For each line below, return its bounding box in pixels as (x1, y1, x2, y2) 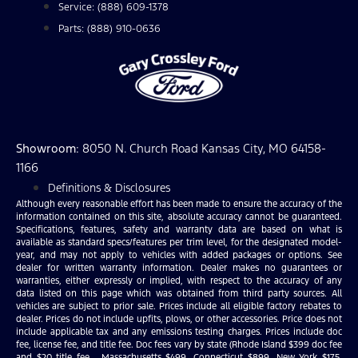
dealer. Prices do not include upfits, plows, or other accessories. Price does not (16, 313, 342, 324)
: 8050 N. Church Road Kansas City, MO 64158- (76, 141, 326, 156)
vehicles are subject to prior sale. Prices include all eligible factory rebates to (16, 300, 342, 312)
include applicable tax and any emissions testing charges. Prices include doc (16, 326, 342, 337)
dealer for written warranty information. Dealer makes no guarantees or (16, 262, 342, 273)
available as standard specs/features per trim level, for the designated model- (16, 237, 342, 248)
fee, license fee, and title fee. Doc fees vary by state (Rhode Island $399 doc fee (16, 339, 342, 350)
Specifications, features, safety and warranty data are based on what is (16, 224, 342, 235)
